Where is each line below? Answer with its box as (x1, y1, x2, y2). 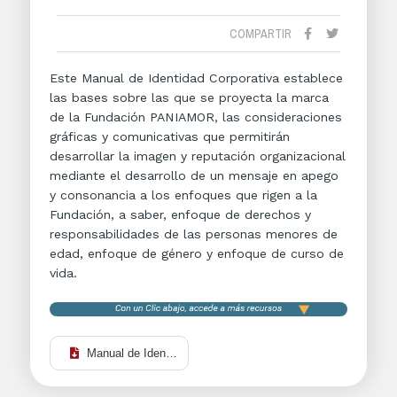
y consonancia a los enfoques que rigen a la (50, 188, 317, 202)
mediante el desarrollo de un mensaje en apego (50, 168, 339, 183)
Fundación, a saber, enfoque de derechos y (50, 207, 311, 222)
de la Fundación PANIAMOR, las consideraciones (50, 110, 342, 124)
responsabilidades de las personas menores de (50, 227, 338, 241)
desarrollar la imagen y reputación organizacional (50, 149, 346, 163)
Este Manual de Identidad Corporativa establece (50, 71, 343, 85)
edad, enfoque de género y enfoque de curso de (50, 246, 344, 261)
